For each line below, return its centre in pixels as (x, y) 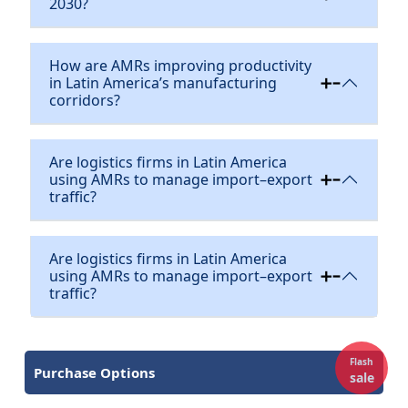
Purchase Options (94, 372)
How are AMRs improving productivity (180, 65)
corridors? (84, 100)
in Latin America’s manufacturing (163, 82)
